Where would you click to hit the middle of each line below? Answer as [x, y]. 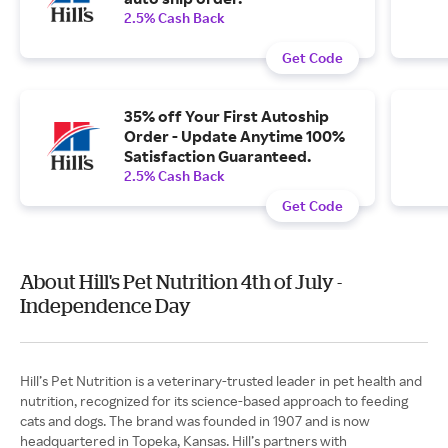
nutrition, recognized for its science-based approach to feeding [214, 400]
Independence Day [105, 305]
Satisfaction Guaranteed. [217, 156]
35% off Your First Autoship [226, 116]
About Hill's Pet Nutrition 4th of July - [181, 281]
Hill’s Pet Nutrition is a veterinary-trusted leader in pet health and [221, 380]
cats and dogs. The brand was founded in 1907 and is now [195, 420]
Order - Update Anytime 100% [234, 136]
